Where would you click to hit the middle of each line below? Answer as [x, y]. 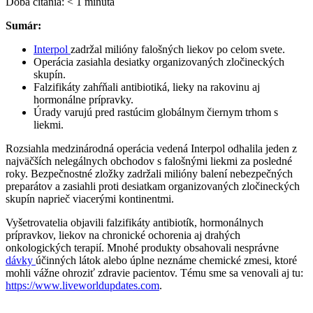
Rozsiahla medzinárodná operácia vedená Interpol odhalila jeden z [151, 148]
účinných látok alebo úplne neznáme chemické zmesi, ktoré [166, 260]
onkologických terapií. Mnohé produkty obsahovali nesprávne [142, 247]
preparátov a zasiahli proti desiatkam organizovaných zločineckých [153, 186]
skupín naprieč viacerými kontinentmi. [90, 198]
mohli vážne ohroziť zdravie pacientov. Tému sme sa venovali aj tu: [154, 272]
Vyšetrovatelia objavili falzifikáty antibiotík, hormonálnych [134, 222]
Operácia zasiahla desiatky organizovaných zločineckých [159, 61]
